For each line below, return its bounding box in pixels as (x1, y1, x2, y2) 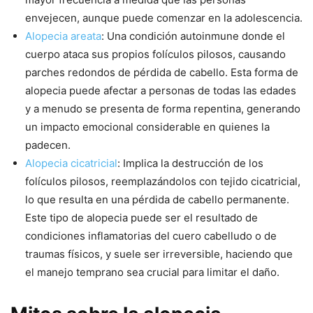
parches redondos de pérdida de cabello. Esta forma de (25, 65, 298, 79)
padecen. (25, 138, 71, 152)
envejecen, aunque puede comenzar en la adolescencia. (25, 10, 303, 24)
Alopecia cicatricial (25, 156, 117, 170)
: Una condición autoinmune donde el (101, 29, 285, 43)
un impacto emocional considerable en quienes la (25, 119, 270, 133)
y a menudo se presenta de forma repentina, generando (25, 101, 300, 115)
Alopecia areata (25, 29, 101, 43)
